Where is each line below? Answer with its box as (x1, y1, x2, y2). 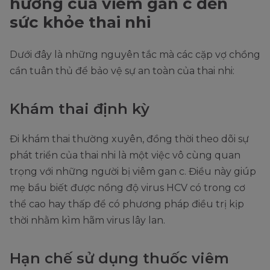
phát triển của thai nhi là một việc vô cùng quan (10, 149, 240, 162)
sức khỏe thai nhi (10, 13, 151, 33)
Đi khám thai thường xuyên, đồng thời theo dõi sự (10, 133, 249, 145)
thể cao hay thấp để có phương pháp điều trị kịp (10, 198, 244, 210)
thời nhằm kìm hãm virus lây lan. (10, 215, 165, 227)
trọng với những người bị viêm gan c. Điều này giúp (10, 166, 256, 178)
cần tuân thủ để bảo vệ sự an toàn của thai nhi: (10, 65, 234, 77)
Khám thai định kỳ (10, 100, 149, 118)
